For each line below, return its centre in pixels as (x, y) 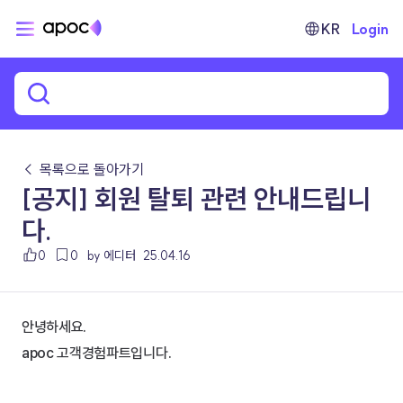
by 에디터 (111, 255)
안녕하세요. (54, 327)
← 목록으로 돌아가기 (83, 169)
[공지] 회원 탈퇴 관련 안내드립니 (196, 199)
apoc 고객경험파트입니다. (97, 353)
